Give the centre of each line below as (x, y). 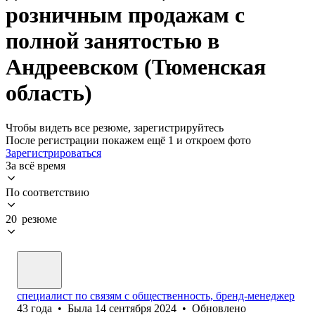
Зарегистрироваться (53, 153)
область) (49, 93)
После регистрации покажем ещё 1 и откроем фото (128, 140)
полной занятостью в (112, 41)
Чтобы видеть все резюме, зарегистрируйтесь (115, 127)
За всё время (36, 165)
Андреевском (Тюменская (136, 67)
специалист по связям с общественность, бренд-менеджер (156, 295)
